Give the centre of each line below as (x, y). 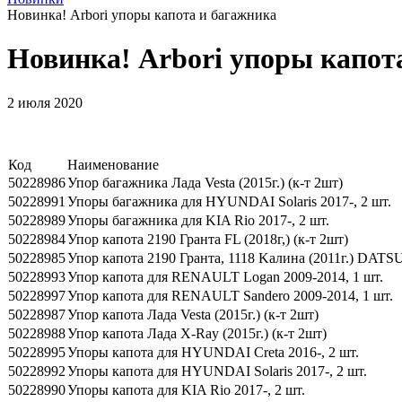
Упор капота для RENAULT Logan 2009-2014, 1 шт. (225, 276)
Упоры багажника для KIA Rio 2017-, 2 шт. (198, 220)
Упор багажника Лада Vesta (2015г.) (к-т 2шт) (205, 182)
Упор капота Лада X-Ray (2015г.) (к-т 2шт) (197, 333)
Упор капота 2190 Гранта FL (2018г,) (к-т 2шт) (208, 239)
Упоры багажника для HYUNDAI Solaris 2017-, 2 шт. (229, 201)
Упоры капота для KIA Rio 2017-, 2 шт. (186, 389)
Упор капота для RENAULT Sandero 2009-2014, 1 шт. (230, 295)
